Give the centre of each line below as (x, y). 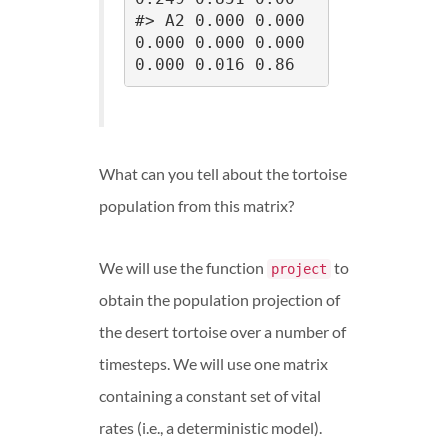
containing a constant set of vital (210, 395)
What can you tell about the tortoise (223, 173)
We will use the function (183, 267)
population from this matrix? (196, 205)
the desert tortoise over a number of (222, 331)
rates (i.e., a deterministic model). (210, 427)
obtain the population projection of (219, 299)
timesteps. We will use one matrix (213, 363)
